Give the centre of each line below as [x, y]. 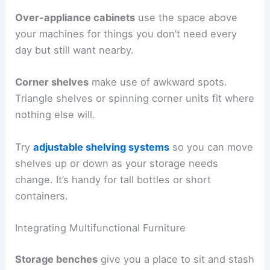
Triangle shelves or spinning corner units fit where [135, 99]
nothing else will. [55, 115]
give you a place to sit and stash [176, 259]
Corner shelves [52, 82]
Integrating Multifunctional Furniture [101, 228]
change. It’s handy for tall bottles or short [113, 179]
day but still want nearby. [75, 50]
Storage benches [57, 259]
